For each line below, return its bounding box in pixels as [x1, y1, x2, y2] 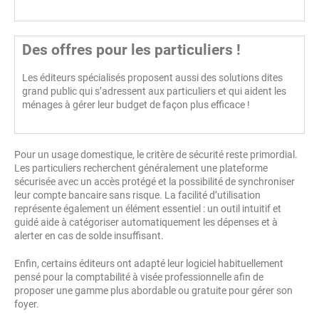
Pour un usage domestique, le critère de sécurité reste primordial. [14, 149, 298, 161]
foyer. [14, 298, 39, 310]
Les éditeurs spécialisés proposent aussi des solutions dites [22, 72, 283, 84]
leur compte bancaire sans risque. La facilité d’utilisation [14, 189, 261, 202]
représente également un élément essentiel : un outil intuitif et [14, 203, 281, 215]
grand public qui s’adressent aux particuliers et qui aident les [22, 85, 286, 98]
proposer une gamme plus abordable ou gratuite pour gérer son [14, 285, 293, 297]
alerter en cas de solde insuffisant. [14, 230, 164, 242]
